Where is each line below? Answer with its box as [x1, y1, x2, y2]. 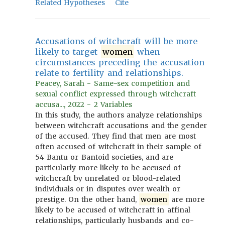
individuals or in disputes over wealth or [35, 184, 181, 193]
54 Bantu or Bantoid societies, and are [35, 153, 174, 162]
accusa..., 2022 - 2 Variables [35, 100, 132, 109]
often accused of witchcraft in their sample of [35, 142, 201, 151]
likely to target [35, 47, 101, 57]
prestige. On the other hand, [35, 195, 140, 204]
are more [168, 195, 205, 204]
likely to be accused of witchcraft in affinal [35, 205, 190, 214]
